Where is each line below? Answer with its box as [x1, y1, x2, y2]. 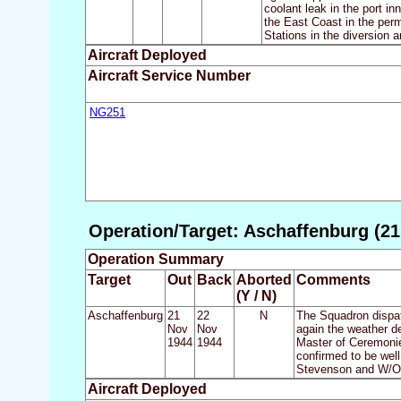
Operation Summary [87, 252, 224, 268]
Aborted [235, 272, 292, 288]
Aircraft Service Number [87, 68, 251, 84]
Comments [295, 272, 371, 288]
